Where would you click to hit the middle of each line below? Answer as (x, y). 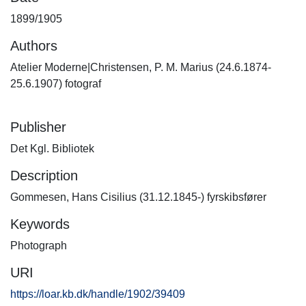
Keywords (40, 224)
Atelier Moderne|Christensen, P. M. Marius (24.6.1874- (141, 67)
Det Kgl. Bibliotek (52, 149)
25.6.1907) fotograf (56, 84)
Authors (34, 46)
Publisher (38, 127)
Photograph (39, 246)
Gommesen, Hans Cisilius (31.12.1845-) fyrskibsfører (138, 197)
